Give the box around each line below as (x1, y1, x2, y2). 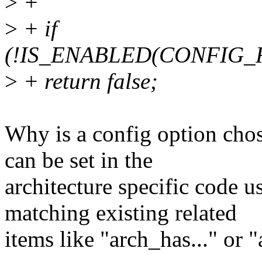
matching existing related (5, 200, 237, 226)
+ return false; (18, 68, 158, 94)
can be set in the (5, 147, 153, 173)
